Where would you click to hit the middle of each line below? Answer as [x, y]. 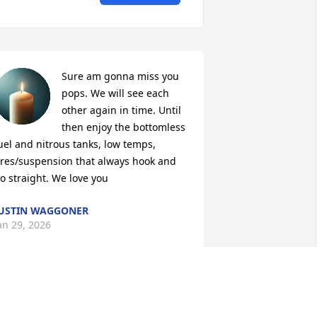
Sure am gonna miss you [120, 76]
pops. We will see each [115, 93]
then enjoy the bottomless [123, 127]
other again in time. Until [121, 110]
